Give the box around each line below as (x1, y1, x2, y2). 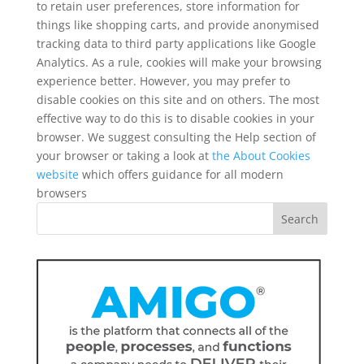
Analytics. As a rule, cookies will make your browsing (36, 54, 322, 70)
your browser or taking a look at (36, 147, 212, 163)
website (36, 166, 79, 182)
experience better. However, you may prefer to (36, 72, 290, 89)
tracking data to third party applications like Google (36, 35, 316, 51)
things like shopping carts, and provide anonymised (36, 16, 319, 32)
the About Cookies (211, 147, 310, 163)
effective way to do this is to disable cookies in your (36, 110, 314, 126)
